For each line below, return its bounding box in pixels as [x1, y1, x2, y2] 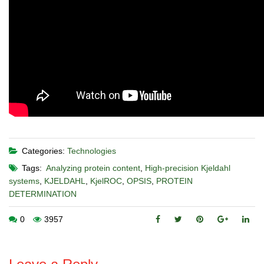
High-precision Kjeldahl [145, 163, 230, 173]
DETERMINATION [9, 189, 77, 199]
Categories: [22, 146, 65, 156]
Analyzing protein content [46, 163, 140, 173]
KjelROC [90, 176, 122, 186]
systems [9, 176, 39, 186]
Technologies [67, 146, 116, 156]
